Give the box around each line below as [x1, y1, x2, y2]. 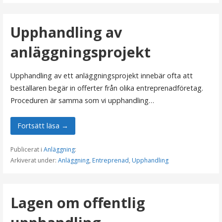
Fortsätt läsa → [17, 121, 68, 131]
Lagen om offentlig [10, 192, 145, 212]
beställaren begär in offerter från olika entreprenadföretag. [10, 83, 203, 93]
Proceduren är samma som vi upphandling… [10, 95, 154, 105]
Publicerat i [10, 145, 44, 154]
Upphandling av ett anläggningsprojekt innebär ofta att [10, 70, 193, 80]
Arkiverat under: [10, 156, 58, 165]
